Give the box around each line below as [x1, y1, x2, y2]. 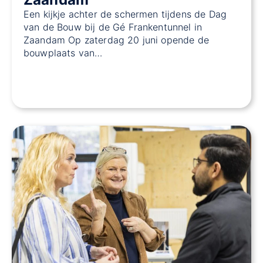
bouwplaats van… [23, 47, 103, 59]
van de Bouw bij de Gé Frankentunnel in [23, 21, 203, 33]
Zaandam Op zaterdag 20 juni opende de [23, 34, 209, 46]
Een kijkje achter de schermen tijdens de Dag [23, 8, 227, 21]
